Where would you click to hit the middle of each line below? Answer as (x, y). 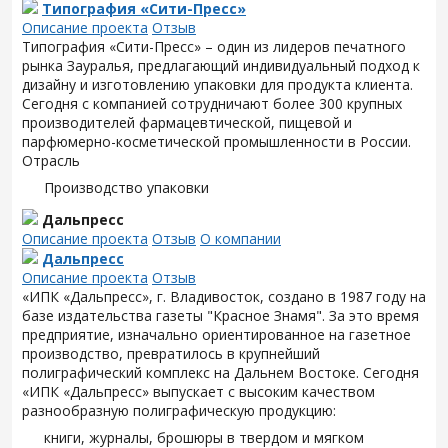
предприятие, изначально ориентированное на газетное (216, 334)
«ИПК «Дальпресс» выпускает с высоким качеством (198, 391)
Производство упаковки (126, 187)
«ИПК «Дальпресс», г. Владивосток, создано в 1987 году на (224, 296)
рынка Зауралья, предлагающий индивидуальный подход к (221, 65)
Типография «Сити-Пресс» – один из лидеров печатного (214, 46)
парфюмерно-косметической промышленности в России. (216, 141)
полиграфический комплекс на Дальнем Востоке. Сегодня (220, 372)
